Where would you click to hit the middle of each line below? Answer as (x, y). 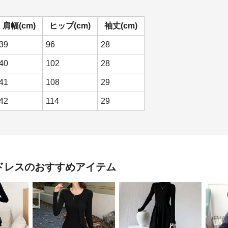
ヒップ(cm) (70, 26)
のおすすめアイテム (70, 167)
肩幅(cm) (19, 26)
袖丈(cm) (121, 26)
